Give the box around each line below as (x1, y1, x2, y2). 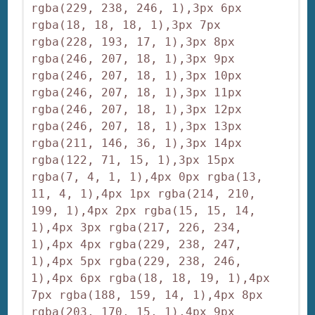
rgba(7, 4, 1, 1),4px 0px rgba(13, (31, 170, 264, 184)
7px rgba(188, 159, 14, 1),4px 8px (31, 288, 264, 302)
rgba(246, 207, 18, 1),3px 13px (31, 120, 243, 134)
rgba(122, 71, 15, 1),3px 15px (31, 153, 236, 167)
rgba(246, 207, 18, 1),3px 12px (31, 103, 243, 117)
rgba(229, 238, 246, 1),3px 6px (31, 1, 243, 15)
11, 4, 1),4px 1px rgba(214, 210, (31, 187, 257, 201)
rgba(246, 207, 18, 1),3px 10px (31, 69, 243, 83)
